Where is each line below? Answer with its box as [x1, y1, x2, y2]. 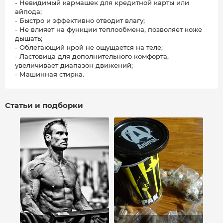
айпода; [15, 7, 42, 16]
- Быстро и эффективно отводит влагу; [15, 16, 145, 25]
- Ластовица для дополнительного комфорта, [15, 52, 169, 61]
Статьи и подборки [5, 101, 83, 111]
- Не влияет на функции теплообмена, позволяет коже [15, 25, 202, 34]
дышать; [15, 34, 42, 43]
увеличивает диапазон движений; [15, 61, 133, 70]
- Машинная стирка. [15, 70, 84, 79]
